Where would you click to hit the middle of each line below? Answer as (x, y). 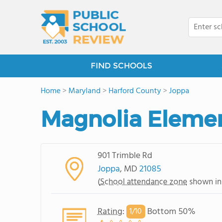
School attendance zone (143, 182)
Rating (110, 212)
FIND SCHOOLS (121, 66)
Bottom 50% (170, 212)
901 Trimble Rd (125, 156)
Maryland (84, 91)
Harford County (135, 91)
